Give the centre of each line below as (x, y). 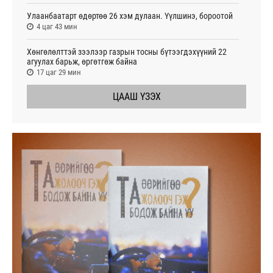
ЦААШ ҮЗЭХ (136, 96)
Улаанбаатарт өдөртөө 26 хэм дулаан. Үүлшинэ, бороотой (130, 16)
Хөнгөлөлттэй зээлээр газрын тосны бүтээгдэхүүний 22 (127, 51)
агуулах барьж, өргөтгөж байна (82, 61)
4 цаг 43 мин (57, 26)
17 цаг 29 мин (59, 72)
